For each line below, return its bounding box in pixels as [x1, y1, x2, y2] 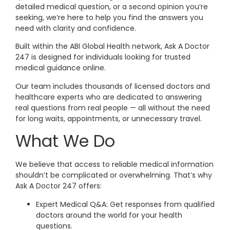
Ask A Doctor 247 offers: [15, 181, 102, 191]
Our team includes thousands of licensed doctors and [15, 81, 210, 91]
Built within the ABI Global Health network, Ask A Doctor [15, 41, 209, 52]
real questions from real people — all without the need [15, 102, 210, 113]
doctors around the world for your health [36, 209, 182, 220]
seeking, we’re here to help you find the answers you [15, 12, 203, 23]
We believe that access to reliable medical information [15, 159, 214, 170]
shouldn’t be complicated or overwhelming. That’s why [15, 170, 212, 181]
